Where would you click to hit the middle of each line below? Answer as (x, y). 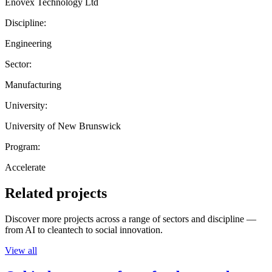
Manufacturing (33, 84)
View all (21, 250)
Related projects (56, 193)
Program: (22, 146)
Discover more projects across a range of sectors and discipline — (131, 219)
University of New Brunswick (63, 126)
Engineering (28, 43)
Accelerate (25, 167)
